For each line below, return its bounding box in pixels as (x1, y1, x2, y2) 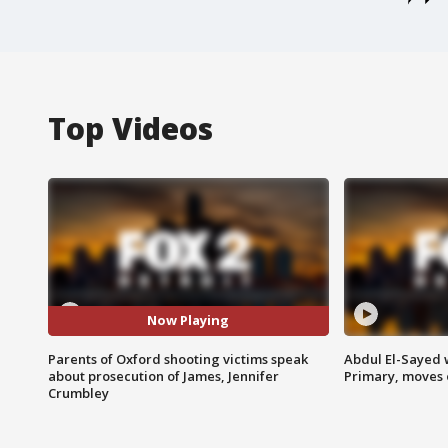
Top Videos (48, 107, 213, 149)
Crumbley (48, 383, 109, 402)
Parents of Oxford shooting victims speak (48, 349, 308, 368)
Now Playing (147, 311, 230, 330)
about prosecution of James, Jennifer (48, 366, 279, 385)
